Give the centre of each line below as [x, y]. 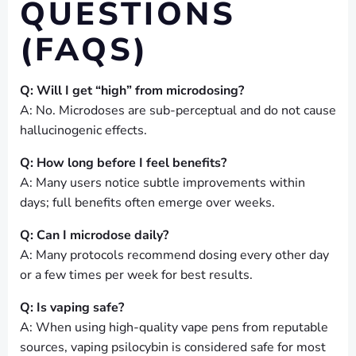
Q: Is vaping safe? [72, 308]
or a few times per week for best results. [136, 275]
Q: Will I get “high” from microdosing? [132, 91]
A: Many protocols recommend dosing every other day [174, 255]
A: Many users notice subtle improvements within [163, 183]
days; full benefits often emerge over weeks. [147, 203]
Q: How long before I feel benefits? [123, 163]
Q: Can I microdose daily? [94, 236]
